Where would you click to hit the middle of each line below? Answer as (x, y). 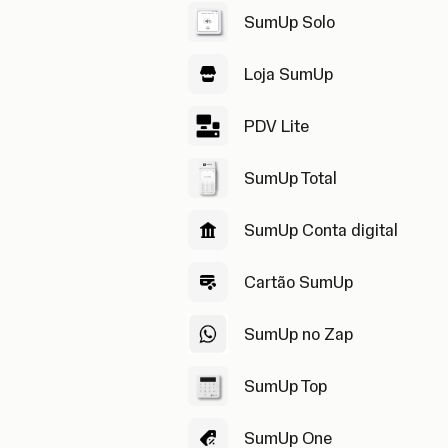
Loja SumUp (288, 74)
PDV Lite (276, 126)
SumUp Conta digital (321, 230)
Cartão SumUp (298, 282)
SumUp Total (290, 178)
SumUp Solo (289, 22)
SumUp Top (285, 386)
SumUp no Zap (298, 334)
